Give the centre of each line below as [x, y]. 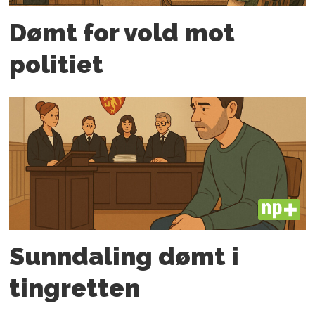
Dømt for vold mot [122, 33]
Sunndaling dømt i [124, 257]
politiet [57, 65]
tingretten [75, 288]
